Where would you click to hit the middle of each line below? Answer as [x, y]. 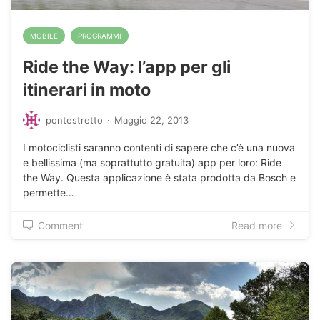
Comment [60, 225]
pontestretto [74, 120]
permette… [49, 192]
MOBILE [44, 36]
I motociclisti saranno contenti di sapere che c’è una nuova [159, 147]
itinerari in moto [87, 90]
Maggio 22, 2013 [151, 120]
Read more [257, 225]
